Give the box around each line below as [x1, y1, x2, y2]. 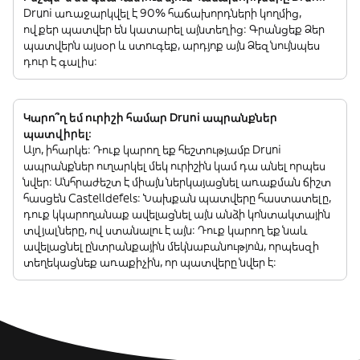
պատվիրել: [23, 125, 92, 141]
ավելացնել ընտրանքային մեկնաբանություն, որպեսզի [23, 238, 319, 253]
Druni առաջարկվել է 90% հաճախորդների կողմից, [23, 5, 301, 20]
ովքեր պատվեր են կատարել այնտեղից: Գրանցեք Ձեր [23, 21, 325, 36]
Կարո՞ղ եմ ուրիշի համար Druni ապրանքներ [23, 109, 277, 125]
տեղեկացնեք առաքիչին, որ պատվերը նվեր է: [23, 254, 276, 269]
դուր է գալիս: [23, 53, 97, 68]
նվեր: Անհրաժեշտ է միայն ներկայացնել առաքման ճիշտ [23, 174, 331, 189]
